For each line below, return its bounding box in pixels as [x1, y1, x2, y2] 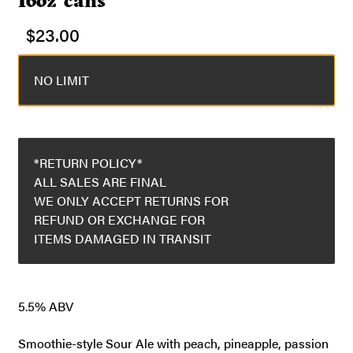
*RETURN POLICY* [33, 154, 143, 173]
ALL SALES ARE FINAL [33, 173, 166, 191]
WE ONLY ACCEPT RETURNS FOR [33, 191, 229, 210]
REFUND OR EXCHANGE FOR [33, 210, 205, 229]
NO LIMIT [33, 70, 89, 89]
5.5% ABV [17, 297, 73, 316]
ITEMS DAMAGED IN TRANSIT [33, 229, 211, 248]
